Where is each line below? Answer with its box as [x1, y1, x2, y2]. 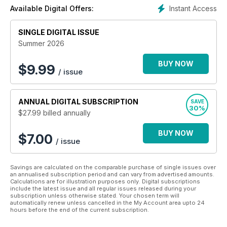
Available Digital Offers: [10, 4, 94, 13]
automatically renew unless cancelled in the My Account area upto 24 [10, 199, 205, 206]
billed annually [43, 108, 91, 117]
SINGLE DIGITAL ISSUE [18, 27, 99, 36]
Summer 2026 [18, 39, 64, 48]
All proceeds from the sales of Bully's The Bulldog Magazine [12, 17, 215, 26]
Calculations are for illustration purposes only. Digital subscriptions [10, 177, 200, 185]
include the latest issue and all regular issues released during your [10, 184, 196, 192]
